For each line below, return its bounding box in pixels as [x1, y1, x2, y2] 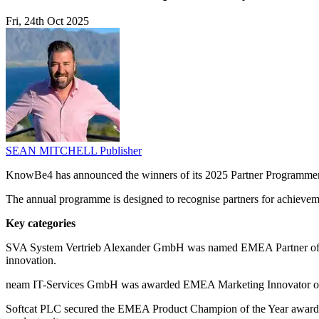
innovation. [6, 254, 56, 267]
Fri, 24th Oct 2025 [6, 15, 89, 28]
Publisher [100, 145, 142, 157]
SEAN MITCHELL [6, 145, 100, 157]
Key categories [6, 217, 75, 230]
